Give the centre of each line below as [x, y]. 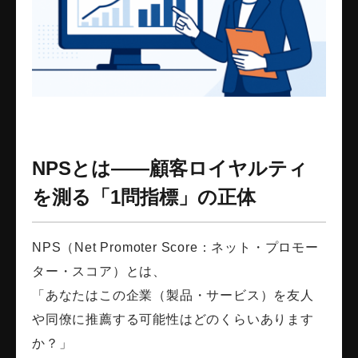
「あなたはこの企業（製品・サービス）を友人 [173, 296]
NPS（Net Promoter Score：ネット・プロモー [175, 248]
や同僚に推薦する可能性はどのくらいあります [173, 320]
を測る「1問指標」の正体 [144, 197]
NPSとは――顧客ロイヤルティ [170, 169]
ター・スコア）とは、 [99, 272]
